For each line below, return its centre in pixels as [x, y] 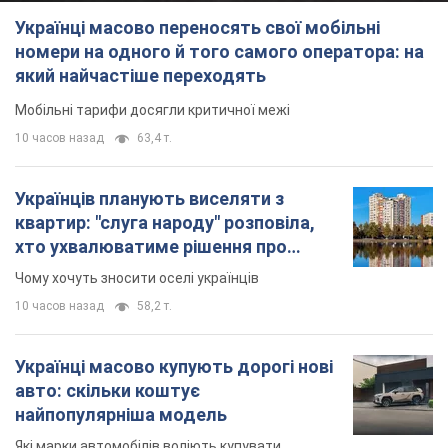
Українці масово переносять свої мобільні [197, 27]
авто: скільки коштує [107, 390]
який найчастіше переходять [140, 75]
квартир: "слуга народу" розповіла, [165, 222]
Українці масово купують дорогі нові [174, 366]
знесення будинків [95, 270]
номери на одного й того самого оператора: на [219, 51]
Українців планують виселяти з [149, 198]
